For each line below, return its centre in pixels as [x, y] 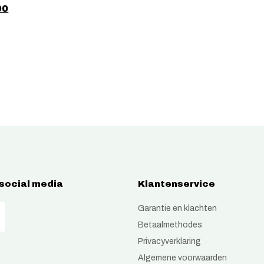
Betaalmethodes [170, 225]
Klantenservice [176, 184]
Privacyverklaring [169, 241]
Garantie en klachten [177, 208]
